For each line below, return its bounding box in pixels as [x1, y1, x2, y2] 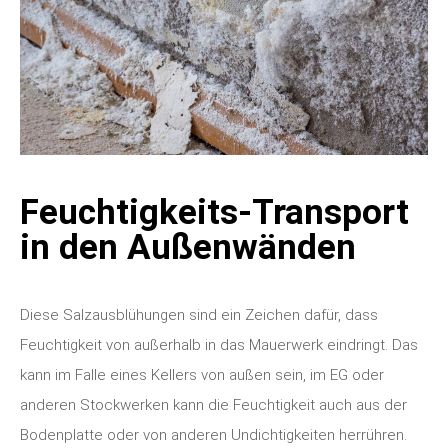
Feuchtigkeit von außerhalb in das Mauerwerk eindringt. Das [20, 335, 418, 354]
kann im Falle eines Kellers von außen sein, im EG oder [20, 365, 384, 384]
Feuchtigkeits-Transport [20, 191, 409, 233]
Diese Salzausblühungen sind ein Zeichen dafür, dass [20, 305, 378, 324]
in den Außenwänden [20, 226, 356, 268]
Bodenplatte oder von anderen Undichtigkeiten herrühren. [20, 425, 407, 444]
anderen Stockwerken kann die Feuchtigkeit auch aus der [20, 395, 407, 414]
